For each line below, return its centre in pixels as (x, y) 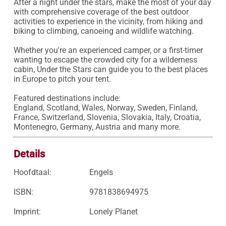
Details (29, 154)
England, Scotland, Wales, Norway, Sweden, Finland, (105, 108)
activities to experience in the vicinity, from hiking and (108, 21)
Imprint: (27, 212)
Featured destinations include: (67, 98)
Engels (101, 172)
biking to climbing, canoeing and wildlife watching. (104, 31)
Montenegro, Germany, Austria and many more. (97, 127)
